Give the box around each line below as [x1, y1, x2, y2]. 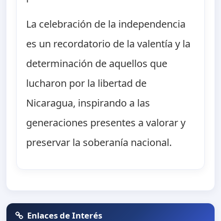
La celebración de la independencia [26, 17, 186, 31]
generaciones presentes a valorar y [26, 116, 186, 130]
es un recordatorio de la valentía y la [26, 37, 191, 51]
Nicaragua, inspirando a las [26, 96, 150, 110]
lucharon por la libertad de [26, 76, 147, 90]
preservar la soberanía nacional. [26, 136, 172, 149]
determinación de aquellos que [26, 57, 168, 71]
